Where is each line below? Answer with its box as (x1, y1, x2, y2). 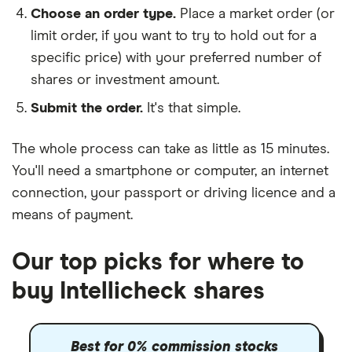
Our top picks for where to (12, 251, 304, 274)
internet (280, 164, 328, 178)
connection (12, 186, 84, 200)
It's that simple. (147, 101, 240, 115)
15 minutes (261, 142, 327, 156)
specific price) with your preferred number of (31, 51, 321, 65)
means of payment (12, 208, 130, 222)
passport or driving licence (124, 186, 297, 200)
